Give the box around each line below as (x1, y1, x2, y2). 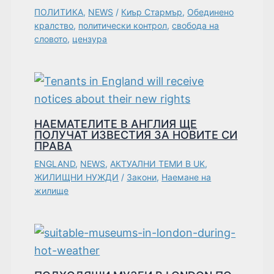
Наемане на (161, 171, 212, 182)
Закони (127, 171, 157, 182)
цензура (72, 33, 108, 44)
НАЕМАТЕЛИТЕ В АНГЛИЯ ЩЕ (34, 117, 198, 130)
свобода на (172, 20, 220, 31)
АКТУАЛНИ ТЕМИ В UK (110, 158, 206, 169)
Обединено (187, 6, 234, 17)
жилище (34, 185, 69, 196)
